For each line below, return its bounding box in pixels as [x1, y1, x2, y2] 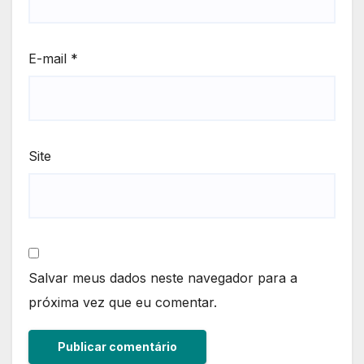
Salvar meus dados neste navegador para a [28, 270, 297, 287]
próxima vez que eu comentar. [28, 294, 217, 311]
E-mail [28, 50, 71, 67]
